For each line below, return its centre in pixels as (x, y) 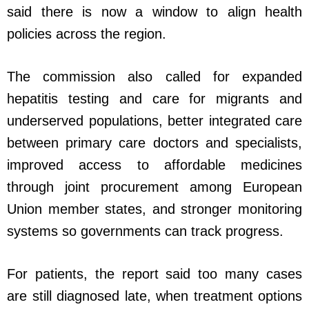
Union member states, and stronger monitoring (154, 209)
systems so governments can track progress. (145, 231)
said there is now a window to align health (154, 12)
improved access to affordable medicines (154, 165)
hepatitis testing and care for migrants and (154, 99)
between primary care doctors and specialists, (154, 143)
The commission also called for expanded (154, 77)
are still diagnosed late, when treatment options (154, 296)
